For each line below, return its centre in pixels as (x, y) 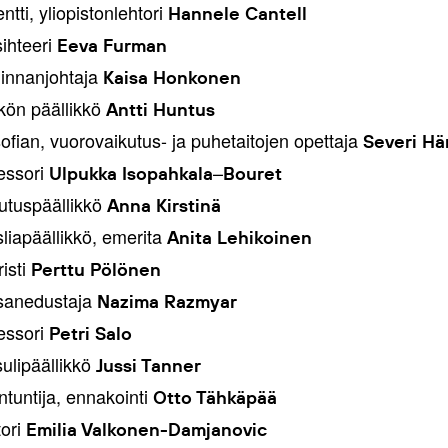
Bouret (252, 173)
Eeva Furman (111, 45)
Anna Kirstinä (163, 205)
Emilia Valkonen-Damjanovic (146, 429)
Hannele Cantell (237, 13)
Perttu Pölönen (95, 269)
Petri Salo (90, 333)
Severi (389, 141)
